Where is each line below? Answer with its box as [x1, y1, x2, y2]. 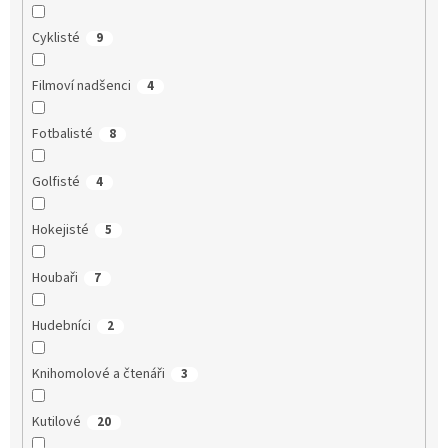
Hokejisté [31, 219, 89, 240]
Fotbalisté [31, 123, 93, 144]
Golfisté [31, 171, 80, 192]
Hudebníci [31, 315, 91, 336]
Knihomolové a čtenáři [31, 363, 165, 384]
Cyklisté [31, 27, 80, 48]
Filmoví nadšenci [31, 75, 131, 96]
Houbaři [31, 267, 78, 288]
